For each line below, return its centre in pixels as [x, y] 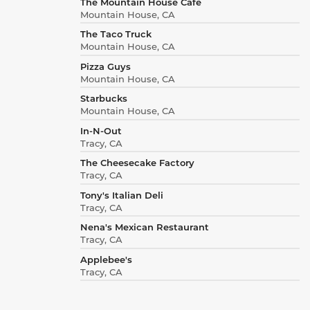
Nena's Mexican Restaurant [144, 227]
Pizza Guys [105, 66]
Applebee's [106, 259]
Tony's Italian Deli [121, 194]
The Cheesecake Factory [137, 163]
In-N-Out [101, 130]
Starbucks [103, 98]
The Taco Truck [116, 34]
